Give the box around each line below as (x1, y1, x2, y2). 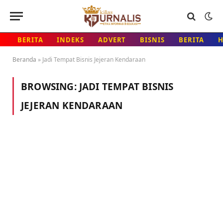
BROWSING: (21, 80, 79, 93)
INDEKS (57, 35, 84, 44)
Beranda (12, 55, 36, 64)
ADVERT (98, 35, 126, 44)
